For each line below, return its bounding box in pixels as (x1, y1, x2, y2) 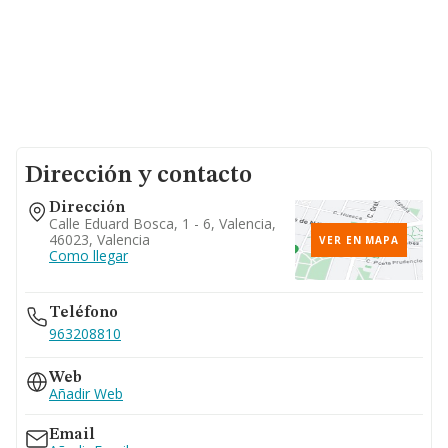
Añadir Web (49, 384, 123, 403)
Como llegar (49, 246, 128, 265)
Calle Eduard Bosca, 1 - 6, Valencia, (49, 214, 276, 233)
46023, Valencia (49, 230, 150, 249)
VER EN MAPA (319, 233, 399, 247)
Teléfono (49, 305, 118, 321)
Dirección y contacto (25, 164, 252, 188)
